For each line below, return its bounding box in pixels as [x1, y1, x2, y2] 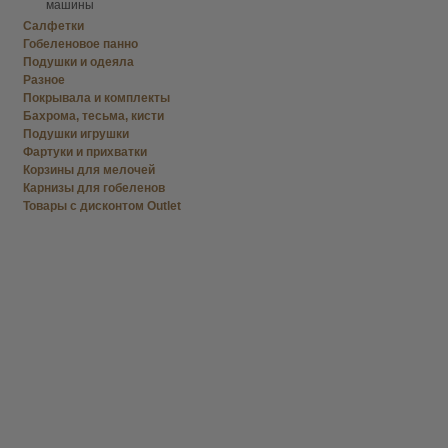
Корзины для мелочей [23, 163, 155, 177]
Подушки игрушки [23, 127, 129, 141]
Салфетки [23, 19, 84, 33]
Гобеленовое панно [23, 37, 138, 51]
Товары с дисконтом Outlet [23, 199, 181, 213]
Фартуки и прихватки [23, 145, 147, 159]
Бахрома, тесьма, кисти [23, 109, 164, 123]
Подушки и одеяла [23, 55, 134, 69]
